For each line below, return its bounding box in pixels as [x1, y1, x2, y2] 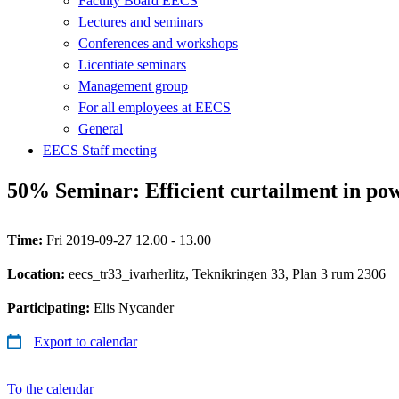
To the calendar [7, 380, 94, 396]
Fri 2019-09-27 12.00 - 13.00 [46, 232, 211, 248]
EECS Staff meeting [43, 142, 157, 158]
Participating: [7, 299, 94, 315]
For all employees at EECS [78, 99, 231, 115]
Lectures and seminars [78, 13, 203, 29]
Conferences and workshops [78, 35, 238, 51]
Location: [7, 265, 69, 281]
